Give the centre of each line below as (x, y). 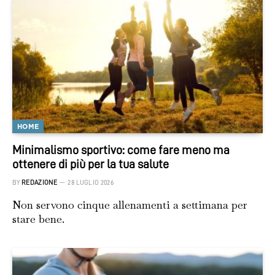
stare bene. (38, 219)
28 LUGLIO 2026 (91, 182)
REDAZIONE (39, 182)
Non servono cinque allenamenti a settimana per (130, 204)
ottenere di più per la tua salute (91, 164)
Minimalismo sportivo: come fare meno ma (121, 149)
